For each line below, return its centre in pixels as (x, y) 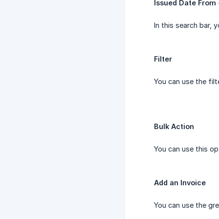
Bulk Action (174, 127)
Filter (163, 59)
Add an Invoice (180, 183)
